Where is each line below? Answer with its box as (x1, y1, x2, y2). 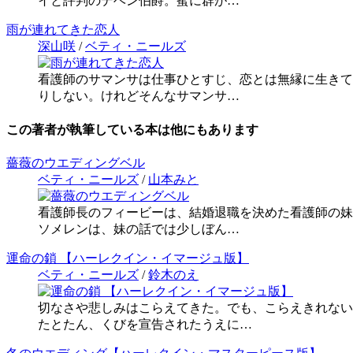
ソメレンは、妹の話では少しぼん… (38, 221, 240, 236)
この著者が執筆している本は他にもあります (6, 122, 258, 136)
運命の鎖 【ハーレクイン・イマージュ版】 (6, 251, 249, 265)
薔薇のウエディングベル (6, 155, 145, 169)
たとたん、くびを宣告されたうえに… (38, 317, 252, 331)
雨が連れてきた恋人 (6, 23, 120, 37)
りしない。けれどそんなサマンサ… (38, 89, 240, 103)
